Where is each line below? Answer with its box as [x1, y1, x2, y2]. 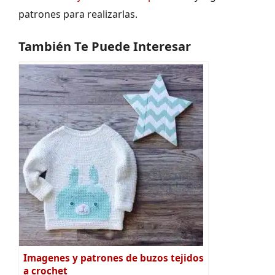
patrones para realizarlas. [18, 7, 137, 21]
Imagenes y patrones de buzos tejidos [23, 252, 204, 265]
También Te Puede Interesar [18, 38, 191, 55]
